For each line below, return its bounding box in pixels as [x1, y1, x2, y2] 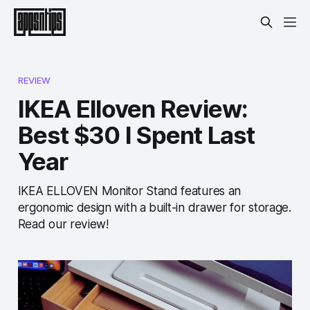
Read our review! [17, 216, 109, 231]
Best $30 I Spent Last [17, 120, 255, 149]
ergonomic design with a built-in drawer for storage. [17, 199, 291, 215]
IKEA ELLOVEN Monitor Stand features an [17, 183, 241, 198]
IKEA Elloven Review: [17, 93, 248, 123]
